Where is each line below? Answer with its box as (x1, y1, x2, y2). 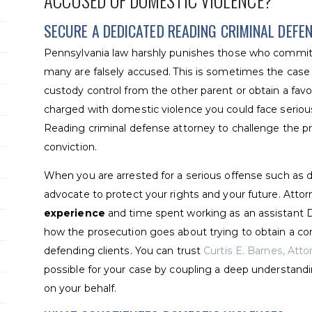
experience (43, 207, 105, 220)
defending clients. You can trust (43, 244, 204, 258)
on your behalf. (43, 282, 117, 295)
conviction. (43, 141, 97, 154)
